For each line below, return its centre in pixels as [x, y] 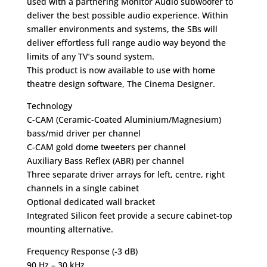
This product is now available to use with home [121, 70]
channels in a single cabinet [83, 188]
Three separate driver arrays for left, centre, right [125, 174]
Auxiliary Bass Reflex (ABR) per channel [105, 160]
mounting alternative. [70, 229]
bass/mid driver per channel [83, 133]
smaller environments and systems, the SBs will [122, 29]
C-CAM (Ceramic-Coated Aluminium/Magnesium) [124, 119]
